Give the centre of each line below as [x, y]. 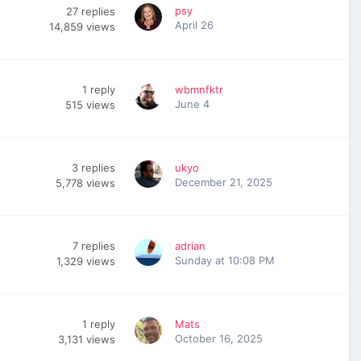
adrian [190, 245]
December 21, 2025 [224, 182]
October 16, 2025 [219, 338]
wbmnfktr [199, 89]
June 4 [192, 104]
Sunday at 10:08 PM [225, 260]
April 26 [194, 25]
